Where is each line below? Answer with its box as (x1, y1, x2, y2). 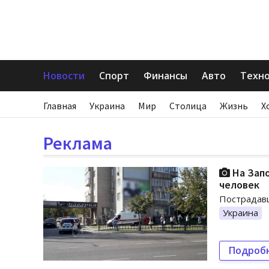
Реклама (43, 131, 112, 154)
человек (219, 178, 259, 192)
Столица (169, 100, 207, 112)
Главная (43, 100, 76, 112)
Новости (43, 69, 85, 82)
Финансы (144, 69, 187, 82)
